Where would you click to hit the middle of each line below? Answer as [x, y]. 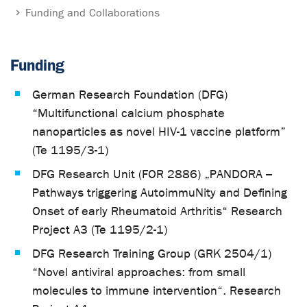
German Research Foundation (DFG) [130, 95]
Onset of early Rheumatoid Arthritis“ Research [157, 211]
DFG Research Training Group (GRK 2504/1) [152, 254]
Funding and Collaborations [93, 12]
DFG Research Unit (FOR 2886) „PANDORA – [152, 174]
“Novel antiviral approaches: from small [139, 272]
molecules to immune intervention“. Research [157, 291]
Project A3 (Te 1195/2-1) [100, 230]
